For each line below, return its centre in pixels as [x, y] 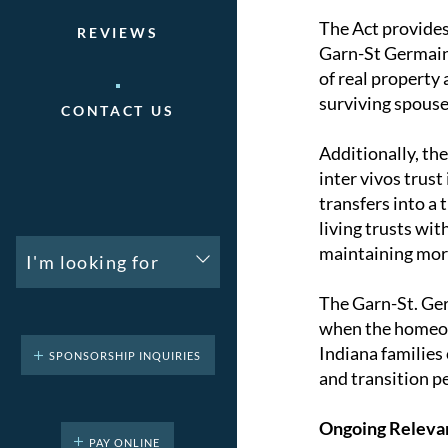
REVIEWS [118, 33]
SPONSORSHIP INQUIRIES [124, 356]
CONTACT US [118, 111]
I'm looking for [92, 262]
